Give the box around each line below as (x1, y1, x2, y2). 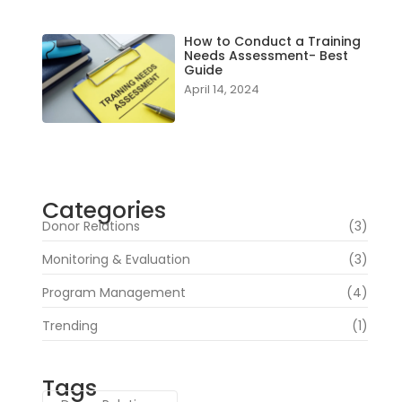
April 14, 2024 (183, 80, 259, 98)
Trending (41, 316, 98, 335)
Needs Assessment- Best (183, 46, 348, 65)
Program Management (41, 283, 186, 301)
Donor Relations (41, 216, 140, 235)
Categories (41, 194, 166, 226)
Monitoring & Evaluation (41, 249, 190, 268)
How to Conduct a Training (183, 31, 361, 50)
